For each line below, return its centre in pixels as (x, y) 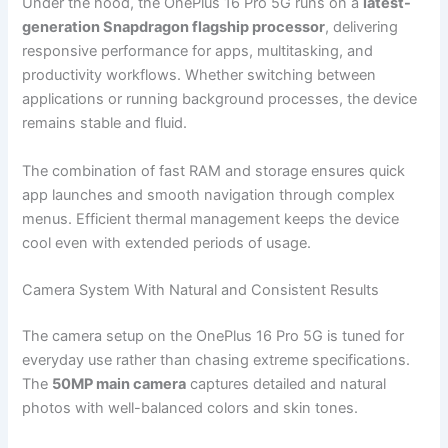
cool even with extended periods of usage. (167, 242)
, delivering (362, 27)
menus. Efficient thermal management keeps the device (211, 218)
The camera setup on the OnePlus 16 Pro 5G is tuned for (213, 335)
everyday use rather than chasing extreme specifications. (216, 359)
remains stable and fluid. (105, 123)
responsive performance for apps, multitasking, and (198, 51)
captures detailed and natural (286, 383)
